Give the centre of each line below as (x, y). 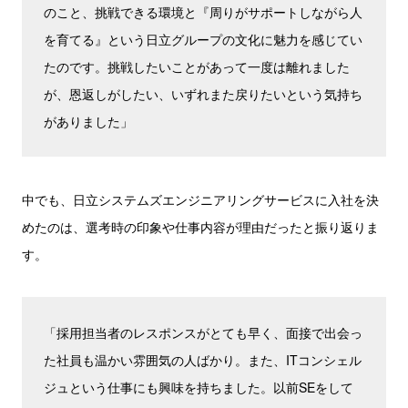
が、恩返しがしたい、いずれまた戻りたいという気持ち (203, 94)
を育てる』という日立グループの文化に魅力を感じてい (203, 39)
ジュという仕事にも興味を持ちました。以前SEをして (199, 387)
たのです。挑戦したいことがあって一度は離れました (197, 66)
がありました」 (88, 121)
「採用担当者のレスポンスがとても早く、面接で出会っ (203, 332)
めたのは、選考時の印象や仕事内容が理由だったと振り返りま (200, 227)
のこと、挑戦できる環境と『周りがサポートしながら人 (203, 12)
